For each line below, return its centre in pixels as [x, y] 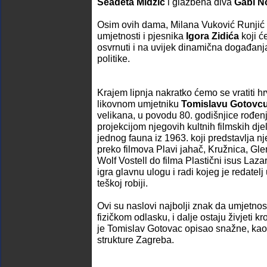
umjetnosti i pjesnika [142, 36]
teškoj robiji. [122, 183]
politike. [114, 58]
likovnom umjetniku [139, 104]
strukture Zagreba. [136, 240]
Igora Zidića [212, 36]
